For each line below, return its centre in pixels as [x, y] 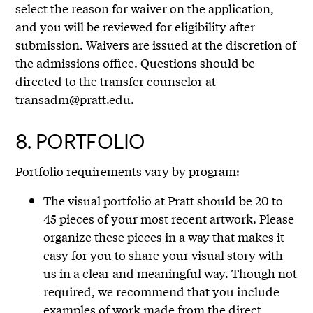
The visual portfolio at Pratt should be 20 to [163, 201]
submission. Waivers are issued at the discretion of [156, 45]
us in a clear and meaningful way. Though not [170, 273]
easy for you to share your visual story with [163, 255]
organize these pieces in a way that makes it [164, 237]
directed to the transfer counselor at [116, 81]
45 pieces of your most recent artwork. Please [169, 219]
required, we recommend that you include [162, 291]
